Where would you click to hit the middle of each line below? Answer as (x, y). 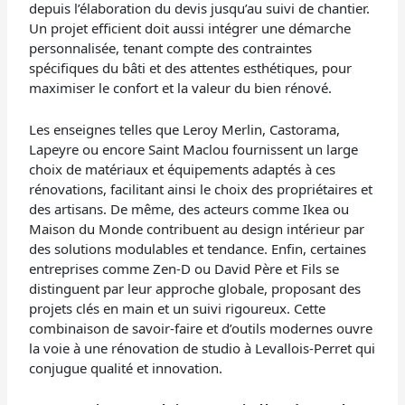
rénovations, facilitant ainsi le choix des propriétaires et (201, 189)
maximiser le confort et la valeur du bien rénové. (181, 88)
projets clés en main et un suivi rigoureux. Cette (178, 309)
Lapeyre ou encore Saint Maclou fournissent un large (194, 150)
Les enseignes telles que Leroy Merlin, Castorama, (185, 130)
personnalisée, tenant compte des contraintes (171, 48)
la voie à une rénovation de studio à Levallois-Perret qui (202, 348)
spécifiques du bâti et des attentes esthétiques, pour (191, 68)
